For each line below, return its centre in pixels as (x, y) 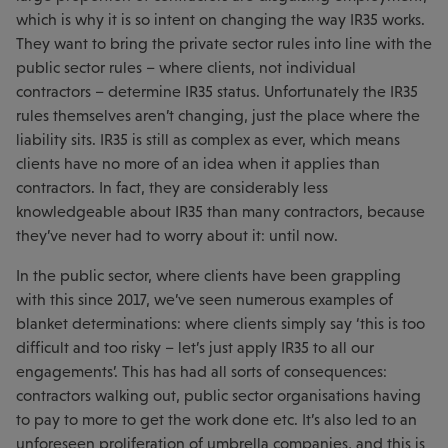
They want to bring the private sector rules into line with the (224, 43)
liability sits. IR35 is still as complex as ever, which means (208, 139)
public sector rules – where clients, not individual (186, 67)
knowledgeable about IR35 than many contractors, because (220, 211)
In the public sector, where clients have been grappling (208, 275)
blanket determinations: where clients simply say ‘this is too (220, 323)
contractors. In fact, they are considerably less (172, 187)
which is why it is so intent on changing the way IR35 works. (220, 19)
